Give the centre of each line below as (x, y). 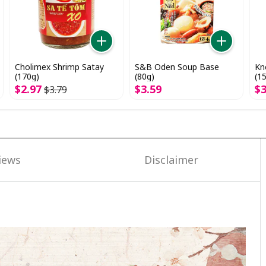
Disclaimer (171, 160)
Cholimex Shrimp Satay (59, 67)
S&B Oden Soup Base (177, 67)
